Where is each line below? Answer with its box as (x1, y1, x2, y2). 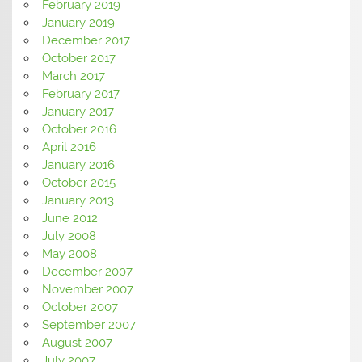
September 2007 (41, 317, 136, 332)
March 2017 (41, 68, 105, 83)
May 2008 (41, 246, 97, 261)
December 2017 (41, 32, 130, 48)
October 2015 (41, 175, 116, 190)
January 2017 (41, 103, 114, 119)
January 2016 (41, 157, 115, 172)
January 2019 (41, 15, 115, 30)
